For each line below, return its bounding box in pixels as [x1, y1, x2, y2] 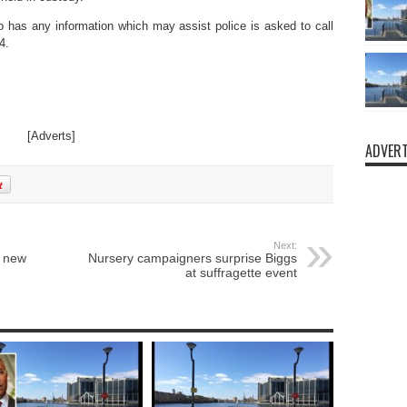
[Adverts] [27, 129, 75, 144]
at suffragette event [184, 265, 297, 281]
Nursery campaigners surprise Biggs [87, 251, 297, 266]
